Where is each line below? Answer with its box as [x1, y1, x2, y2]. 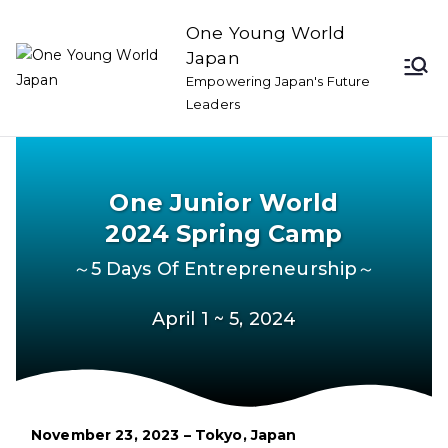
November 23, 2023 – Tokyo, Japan [31, 426, 297, 444]
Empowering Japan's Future [186, 73, 371, 89]
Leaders [186, 96, 240, 112]
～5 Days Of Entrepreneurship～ [72, 258, 376, 280]
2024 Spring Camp [105, 219, 343, 248]
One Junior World [109, 188, 339, 217]
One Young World [186, 22, 346, 43]
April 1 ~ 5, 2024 [151, 308, 297, 330]
